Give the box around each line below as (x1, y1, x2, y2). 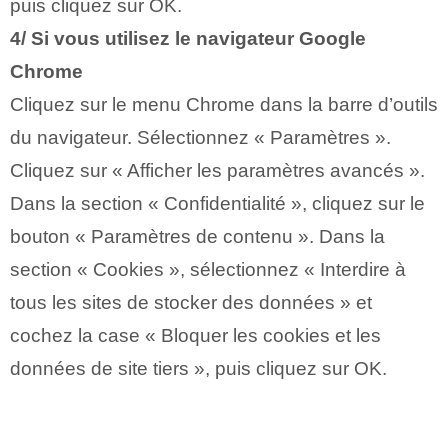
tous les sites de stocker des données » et (10, 291, 372, 313)
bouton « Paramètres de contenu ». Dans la (10, 225, 385, 247)
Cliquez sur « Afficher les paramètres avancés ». (10, 159, 425, 181)
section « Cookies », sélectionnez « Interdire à (10, 258, 406, 280)
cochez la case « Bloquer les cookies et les (10, 324, 381, 346)
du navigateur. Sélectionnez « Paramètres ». (10, 126, 391, 148)
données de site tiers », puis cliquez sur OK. (10, 357, 387, 379)
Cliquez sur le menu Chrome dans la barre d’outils (10, 93, 438, 115)
